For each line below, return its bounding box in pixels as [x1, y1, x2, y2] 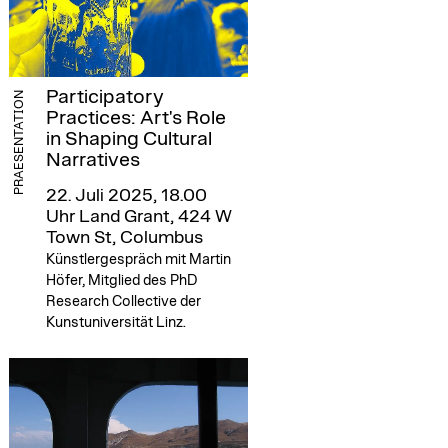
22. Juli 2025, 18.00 [45, 186, 207, 205]
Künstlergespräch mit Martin [45, 251, 231, 267]
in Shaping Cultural [45, 128, 212, 149]
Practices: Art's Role [45, 107, 226, 128]
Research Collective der [45, 293, 201, 309]
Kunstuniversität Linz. [45, 314, 186, 330]
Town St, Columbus [45, 228, 203, 247]
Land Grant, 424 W [74, 207, 232, 226]
